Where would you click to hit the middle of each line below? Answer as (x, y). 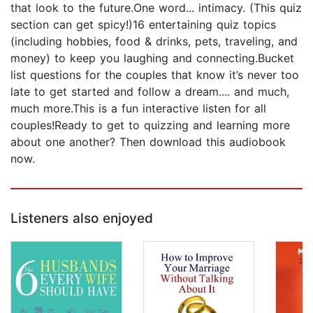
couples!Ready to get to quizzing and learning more (150, 125)
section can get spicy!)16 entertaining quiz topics (143, 25)
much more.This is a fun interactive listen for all (138, 109)
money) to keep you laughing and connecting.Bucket (152, 58)
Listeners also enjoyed (82, 219)
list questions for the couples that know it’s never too (155, 75)
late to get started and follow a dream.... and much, (150, 92)
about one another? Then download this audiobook (148, 142)
